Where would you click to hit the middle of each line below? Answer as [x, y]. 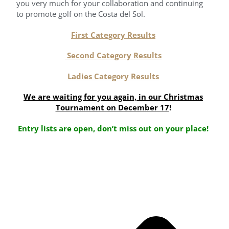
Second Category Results [113, 55]
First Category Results [113, 35]
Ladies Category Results [113, 76]
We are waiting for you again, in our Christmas [113, 97]
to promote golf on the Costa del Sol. [81, 14]
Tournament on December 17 [112, 108]
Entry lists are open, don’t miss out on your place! [113, 128]
